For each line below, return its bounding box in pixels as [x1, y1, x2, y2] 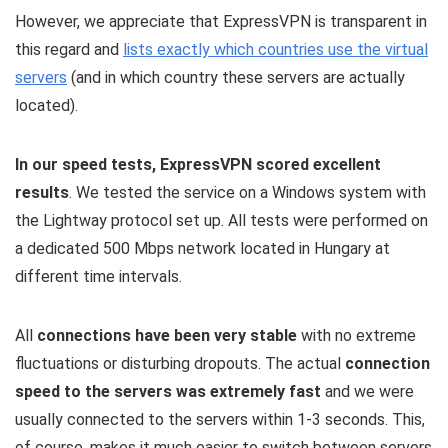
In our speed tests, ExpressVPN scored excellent [15, 155, 381, 175]
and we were [321, 382, 414, 402]
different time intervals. [15, 267, 182, 287]
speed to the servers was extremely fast [15, 382, 321, 402]
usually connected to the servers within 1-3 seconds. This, [15, 410, 425, 430]
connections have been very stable [37, 326, 297, 346]
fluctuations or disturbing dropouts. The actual [15, 354, 345, 374]
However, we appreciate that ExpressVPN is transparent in [15, 12, 427, 32]
